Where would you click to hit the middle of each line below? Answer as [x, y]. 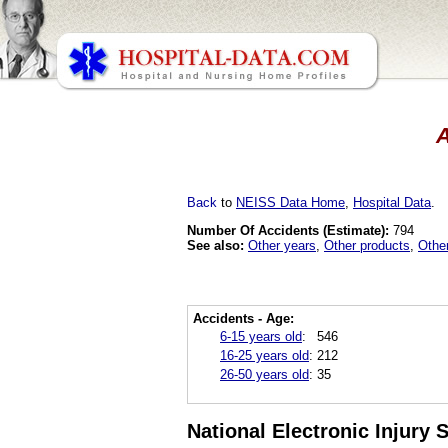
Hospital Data [392, 202]
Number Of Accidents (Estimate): [288, 230]
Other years [282, 245]
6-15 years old [261, 336]
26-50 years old [264, 374]
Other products [367, 245]
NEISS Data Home [290, 202]
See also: [215, 245]
